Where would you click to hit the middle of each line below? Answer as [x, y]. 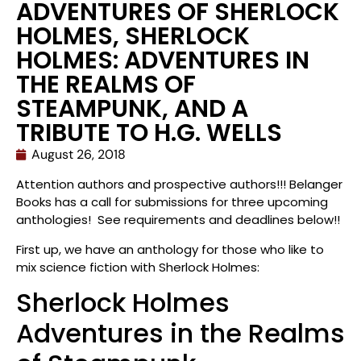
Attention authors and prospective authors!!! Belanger [179, 185]
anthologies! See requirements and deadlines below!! [178, 220]
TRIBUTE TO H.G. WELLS [149, 133]
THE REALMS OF [106, 85]
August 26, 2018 [79, 155]
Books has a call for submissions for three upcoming [172, 202]
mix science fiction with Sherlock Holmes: [138, 267]
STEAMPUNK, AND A [132, 109]
